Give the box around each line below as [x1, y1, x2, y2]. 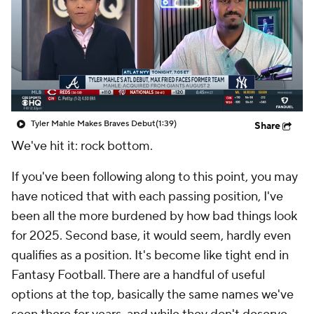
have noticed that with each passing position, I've [11, 189, 283, 205]
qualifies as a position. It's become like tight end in [11, 247, 289, 264]
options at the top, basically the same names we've [11, 287, 294, 303]
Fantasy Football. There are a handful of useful [11, 267, 265, 283]
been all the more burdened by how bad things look [11, 208, 297, 224]
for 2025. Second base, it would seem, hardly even [11, 228, 291, 244]
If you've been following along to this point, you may [11, 169, 298, 185]
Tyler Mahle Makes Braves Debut [31, 118, 156, 129]
